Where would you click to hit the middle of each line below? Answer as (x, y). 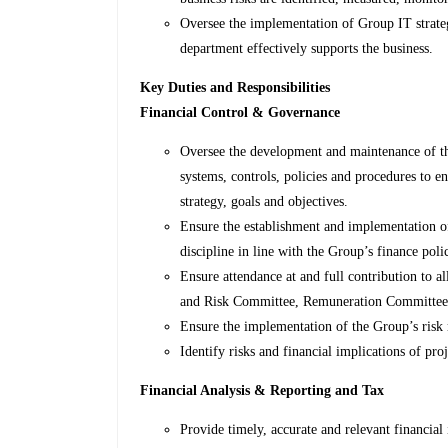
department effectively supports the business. (307, 49)
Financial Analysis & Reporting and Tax (262, 391)
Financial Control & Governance (240, 113)
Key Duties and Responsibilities (235, 88)
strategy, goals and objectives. (264, 202)
